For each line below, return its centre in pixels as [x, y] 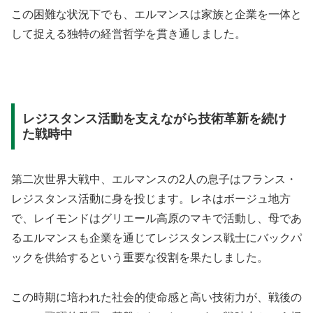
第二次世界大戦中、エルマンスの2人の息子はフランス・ [154, 179]
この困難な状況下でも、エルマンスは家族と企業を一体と [156, 14]
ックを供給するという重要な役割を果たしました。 [140, 257]
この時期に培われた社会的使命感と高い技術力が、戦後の [156, 297]
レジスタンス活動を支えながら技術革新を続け [154, 118]
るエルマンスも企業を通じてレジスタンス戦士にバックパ [156, 238]
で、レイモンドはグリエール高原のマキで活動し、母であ [156, 218]
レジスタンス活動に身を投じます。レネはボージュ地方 [151, 198]
